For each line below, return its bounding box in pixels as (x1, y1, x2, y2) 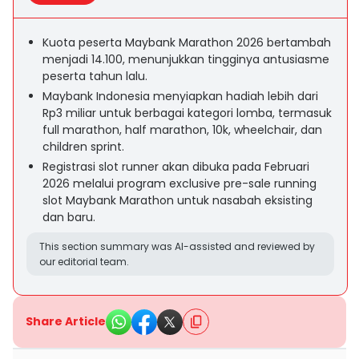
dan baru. (42, 209, 95, 225)
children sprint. (42, 139, 124, 155)
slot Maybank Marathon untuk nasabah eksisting (42, 192, 313, 208)
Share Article (26, 313, 106, 329)
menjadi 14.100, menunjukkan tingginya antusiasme (42, 51, 329, 67)
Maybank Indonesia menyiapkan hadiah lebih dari (42, 88, 318, 104)
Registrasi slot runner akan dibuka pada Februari (42, 159, 309, 175)
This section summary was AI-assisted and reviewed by (39, 240, 315, 253)
